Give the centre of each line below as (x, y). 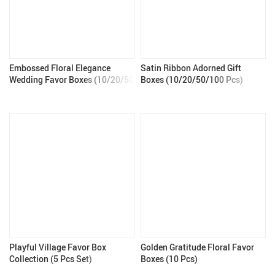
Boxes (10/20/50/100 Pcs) (192, 79)
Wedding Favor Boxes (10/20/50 (72, 79)
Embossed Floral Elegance (60, 68)
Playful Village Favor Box (58, 247)
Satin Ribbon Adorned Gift (191, 68)
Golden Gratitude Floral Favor (197, 247)
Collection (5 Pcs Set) (51, 259)
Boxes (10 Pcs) (169, 259)
